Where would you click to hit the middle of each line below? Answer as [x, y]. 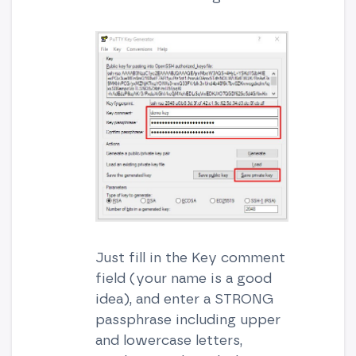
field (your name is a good [183, 277]
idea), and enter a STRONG [184, 298]
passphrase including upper [188, 319]
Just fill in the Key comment [190, 257]
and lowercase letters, [168, 339]
